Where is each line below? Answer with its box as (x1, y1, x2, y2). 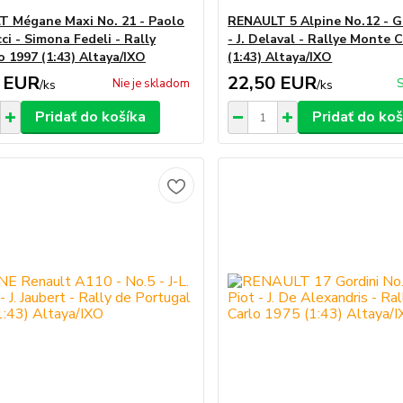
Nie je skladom (112, 76, 191, 92)
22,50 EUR (228, 71, 318, 95)
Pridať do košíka (34, 107, 146, 127)
